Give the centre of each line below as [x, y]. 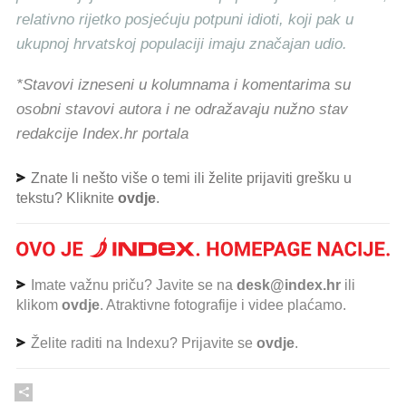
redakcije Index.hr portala [102, 134]
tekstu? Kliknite [67, 198]
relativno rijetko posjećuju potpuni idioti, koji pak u [185, 19]
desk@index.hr [289, 285]
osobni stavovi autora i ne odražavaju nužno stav [182, 109]
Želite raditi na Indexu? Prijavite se [142, 343]
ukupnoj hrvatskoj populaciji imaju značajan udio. [182, 44]
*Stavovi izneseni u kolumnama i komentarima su [184, 85]
